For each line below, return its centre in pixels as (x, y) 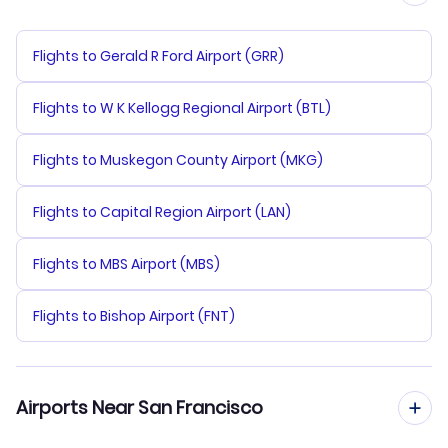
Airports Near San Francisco (139, 407)
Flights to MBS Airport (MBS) (126, 263)
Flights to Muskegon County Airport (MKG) (178, 159)
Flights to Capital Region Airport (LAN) (162, 211)
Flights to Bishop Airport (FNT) (134, 315)
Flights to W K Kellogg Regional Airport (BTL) (182, 107)
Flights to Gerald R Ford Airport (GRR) (158, 55)
